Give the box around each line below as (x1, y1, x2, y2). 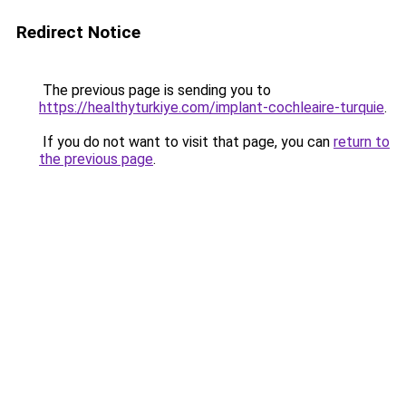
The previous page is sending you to (39, 82, 271, 99)
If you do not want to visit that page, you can (39, 133, 333, 150)
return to (333, 133, 390, 150)
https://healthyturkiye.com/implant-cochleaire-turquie (39, 99, 384, 116)
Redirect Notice (16, 22, 140, 43)
